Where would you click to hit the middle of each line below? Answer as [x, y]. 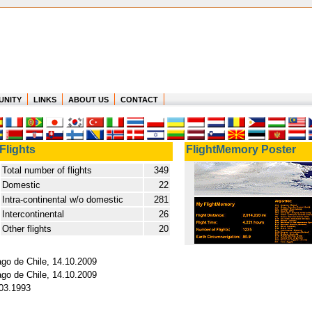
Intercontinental [33, 214]
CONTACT [139, 99]
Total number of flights [47, 170]
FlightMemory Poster [241, 149]
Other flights [27, 229]
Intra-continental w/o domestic [64, 200]
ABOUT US [88, 99]
